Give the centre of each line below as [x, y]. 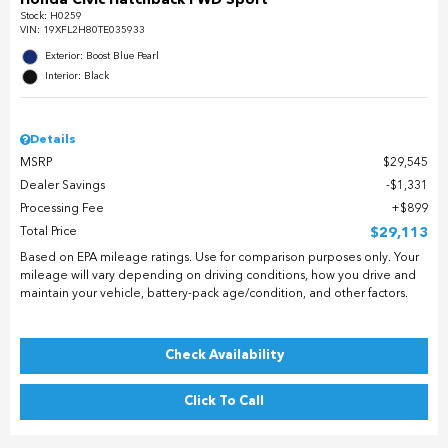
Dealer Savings [62, 185]
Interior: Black [77, 75]
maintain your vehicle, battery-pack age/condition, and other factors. [214, 293]
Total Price [48, 231]
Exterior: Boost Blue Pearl [102, 55]
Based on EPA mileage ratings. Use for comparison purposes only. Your [219, 257]
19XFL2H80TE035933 [94, 29]
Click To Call [224, 401]
